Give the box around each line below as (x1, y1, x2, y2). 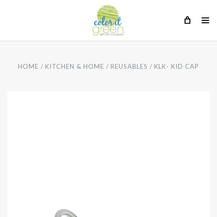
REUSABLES (110, 62, 148, 70)
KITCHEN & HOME (45, 62, 104, 70)
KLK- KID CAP (154, 62, 200, 70)
